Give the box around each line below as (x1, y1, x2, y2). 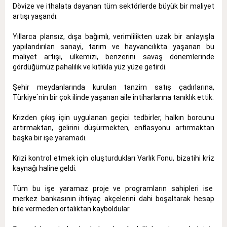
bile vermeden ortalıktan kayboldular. (13, 204, 131, 213)
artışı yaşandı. (13, 12, 58, 20)
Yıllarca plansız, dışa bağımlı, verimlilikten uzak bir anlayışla (13, 32, 214, 41)
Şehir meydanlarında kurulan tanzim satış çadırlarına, (13, 83, 214, 91)
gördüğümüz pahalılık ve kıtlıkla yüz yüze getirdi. (13, 62, 167, 71)
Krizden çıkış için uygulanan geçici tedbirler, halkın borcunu (13, 113, 214, 122)
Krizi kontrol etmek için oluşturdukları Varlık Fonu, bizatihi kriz (13, 154, 214, 162)
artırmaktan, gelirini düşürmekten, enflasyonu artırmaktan (13, 123, 214, 132)
